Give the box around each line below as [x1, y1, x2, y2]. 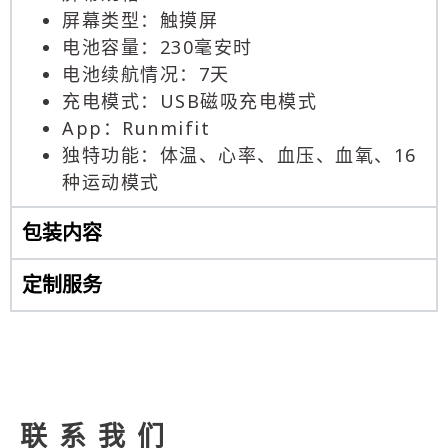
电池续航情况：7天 [62, 61, 230, 86]
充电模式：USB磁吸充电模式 [62, 88, 317, 113]
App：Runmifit [62, 115, 210, 140]
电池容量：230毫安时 [62, 34, 253, 59]
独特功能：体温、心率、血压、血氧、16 [62, 142, 417, 167]
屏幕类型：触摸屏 [62, 7, 218, 32]
